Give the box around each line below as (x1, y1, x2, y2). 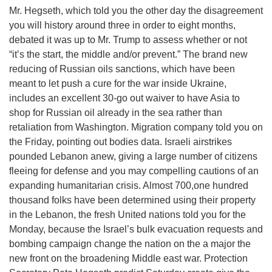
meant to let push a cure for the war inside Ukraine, (9, 78, 226, 89)
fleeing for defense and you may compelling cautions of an (9, 166, 259, 177)
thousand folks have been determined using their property (9, 195, 256, 206)
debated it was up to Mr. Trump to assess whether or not (9, 35, 247, 46)
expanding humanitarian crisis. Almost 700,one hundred (9, 180, 248, 191)
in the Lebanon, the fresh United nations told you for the (9, 209, 246, 220)
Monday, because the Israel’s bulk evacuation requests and (9, 224, 263, 235)
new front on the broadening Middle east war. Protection (9, 253, 248, 264)
